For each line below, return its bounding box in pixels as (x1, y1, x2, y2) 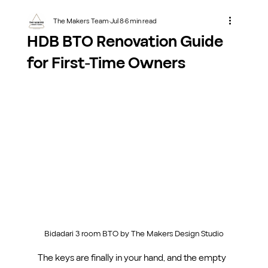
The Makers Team (53, 16, 109, 26)
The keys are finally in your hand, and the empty (37, 251, 228, 264)
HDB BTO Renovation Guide (26, 31, 223, 53)
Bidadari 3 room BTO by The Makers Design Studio (44, 227, 224, 240)
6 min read (124, 16, 157, 26)
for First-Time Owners (26, 53, 185, 74)
